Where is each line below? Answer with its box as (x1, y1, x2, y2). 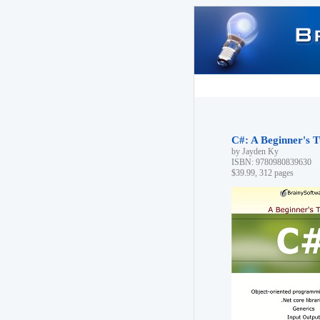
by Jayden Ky (231, 146, 279, 156)
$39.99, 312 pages (231, 168, 294, 178)
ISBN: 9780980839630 (231, 157, 311, 167)
